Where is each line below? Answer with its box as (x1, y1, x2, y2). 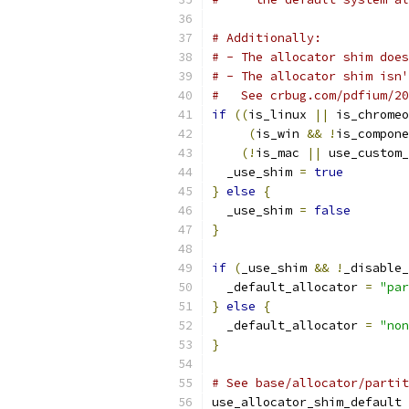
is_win (256, 126, 307, 142)
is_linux (248, 107, 314, 122)
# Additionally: (212, 30, 321, 46)
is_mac (256, 145, 307, 161)
